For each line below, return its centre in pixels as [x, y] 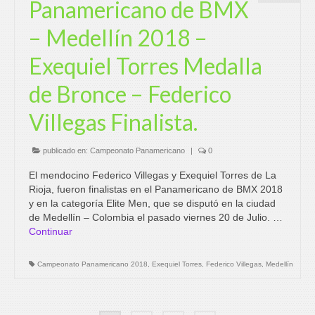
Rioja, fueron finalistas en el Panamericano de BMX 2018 [156, 189]
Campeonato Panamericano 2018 [92, 264]
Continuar [51, 231]
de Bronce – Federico [130, 94]
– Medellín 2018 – [118, 38]
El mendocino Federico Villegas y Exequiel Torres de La [153, 175]
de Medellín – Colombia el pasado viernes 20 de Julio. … [156, 217]
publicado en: [65, 150]
